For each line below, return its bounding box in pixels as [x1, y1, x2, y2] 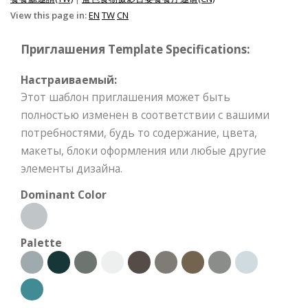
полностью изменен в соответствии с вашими [21, 107, 269, 122]
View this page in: [10, 9, 89, 21]
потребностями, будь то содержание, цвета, [21, 125, 257, 140]
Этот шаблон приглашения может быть [21, 89, 230, 104]
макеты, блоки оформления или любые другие [21, 143, 266, 158]
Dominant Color [21, 187, 107, 202]
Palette [21, 235, 62, 250]
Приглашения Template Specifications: [21, 41, 250, 57]
